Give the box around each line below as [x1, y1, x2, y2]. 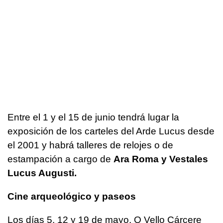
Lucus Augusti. [7, 167, 77, 178]
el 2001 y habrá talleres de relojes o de [7, 139, 173, 150]
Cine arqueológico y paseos [7, 191, 136, 202]
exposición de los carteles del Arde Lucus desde [7, 125, 215, 136]
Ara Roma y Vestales [113, 153, 208, 164]
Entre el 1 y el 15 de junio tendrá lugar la [7, 111, 179, 122]
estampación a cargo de [7, 153, 113, 164]
